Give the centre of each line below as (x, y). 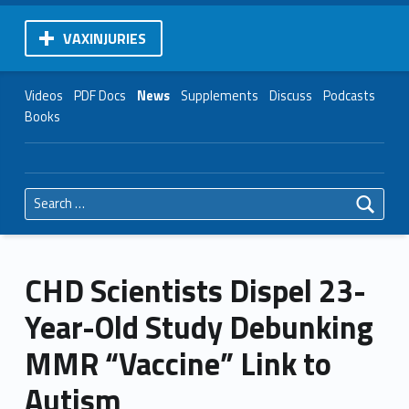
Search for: (33, 188)
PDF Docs (100, 95)
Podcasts (349, 95)
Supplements (219, 95)
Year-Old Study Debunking (199, 327)
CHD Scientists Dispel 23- (195, 290)
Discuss (290, 95)
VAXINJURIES (104, 38)
